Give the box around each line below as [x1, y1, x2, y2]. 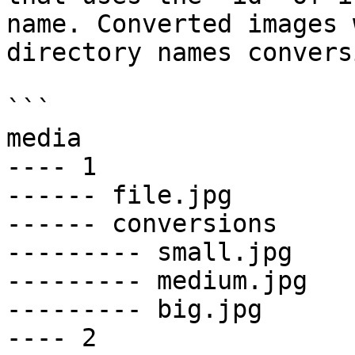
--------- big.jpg [6, 295, 262, 323]
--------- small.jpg [6, 238, 292, 266]
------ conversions [6, 209, 277, 238]
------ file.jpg [6, 181, 232, 209]
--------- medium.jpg [6, 266, 307, 295]
